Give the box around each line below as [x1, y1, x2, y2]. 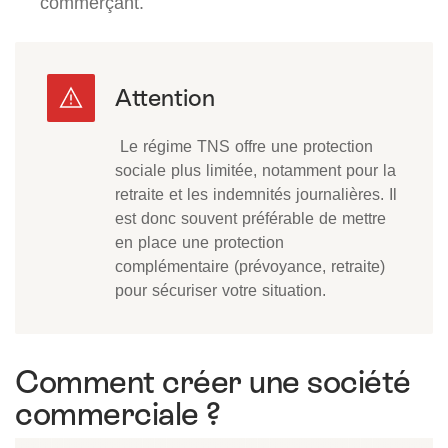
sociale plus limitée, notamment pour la [115, 160, 396, 181]
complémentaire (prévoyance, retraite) [115, 256, 385, 277]
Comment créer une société [15, 364, 411, 401]
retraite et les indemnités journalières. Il [115, 184, 397, 205]
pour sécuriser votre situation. [115, 280, 326, 301]
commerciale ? [15, 396, 221, 433]
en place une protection [115, 232, 284, 253]
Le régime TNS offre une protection [115, 136, 373, 157]
